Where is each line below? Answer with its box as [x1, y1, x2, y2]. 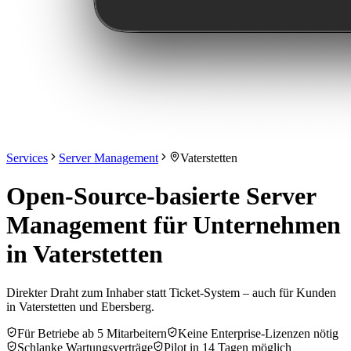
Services [6, 151, 48, 165]
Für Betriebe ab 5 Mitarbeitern [17, 326, 167, 340]
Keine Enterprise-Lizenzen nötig [178, 326, 338, 340]
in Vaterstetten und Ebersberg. [6, 299, 154, 313]
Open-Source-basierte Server [6, 182, 316, 211]
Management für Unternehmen [6, 211, 341, 240]
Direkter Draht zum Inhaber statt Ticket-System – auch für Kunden [6, 285, 336, 299]
